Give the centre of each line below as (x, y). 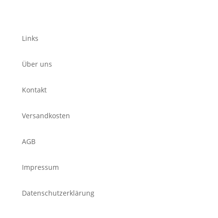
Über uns (37, 64)
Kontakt (34, 90)
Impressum (40, 167)
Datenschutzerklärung (58, 193)
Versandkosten (46, 116)
